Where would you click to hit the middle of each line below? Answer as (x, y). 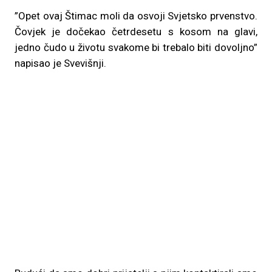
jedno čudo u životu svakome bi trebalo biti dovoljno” (136, 47)
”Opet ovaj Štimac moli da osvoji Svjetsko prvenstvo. (136, 16)
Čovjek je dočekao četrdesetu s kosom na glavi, (136, 32)
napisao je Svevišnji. (60, 63)
